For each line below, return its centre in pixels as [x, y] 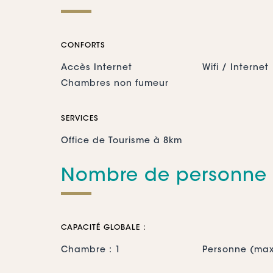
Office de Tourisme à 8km [121, 141]
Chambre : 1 [90, 250]
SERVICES [80, 119]
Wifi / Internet [235, 68]
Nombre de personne [164, 177]
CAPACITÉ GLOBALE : [103, 228]
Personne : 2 [90, 266]
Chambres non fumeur [115, 84]
